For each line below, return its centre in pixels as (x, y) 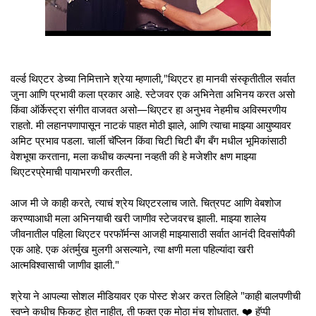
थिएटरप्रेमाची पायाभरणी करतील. (72, 171)
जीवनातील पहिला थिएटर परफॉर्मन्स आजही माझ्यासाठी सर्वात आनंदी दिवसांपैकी (153, 233)
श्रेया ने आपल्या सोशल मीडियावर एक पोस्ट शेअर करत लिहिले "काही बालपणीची (156, 295)
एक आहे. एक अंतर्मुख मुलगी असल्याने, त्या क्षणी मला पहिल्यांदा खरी (132, 249)
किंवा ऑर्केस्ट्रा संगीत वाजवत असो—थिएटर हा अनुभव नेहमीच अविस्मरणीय (148, 109)
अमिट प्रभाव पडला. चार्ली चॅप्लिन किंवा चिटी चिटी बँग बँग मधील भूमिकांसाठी (148, 140)
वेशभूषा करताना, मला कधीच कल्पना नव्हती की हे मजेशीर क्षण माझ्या (133, 156)
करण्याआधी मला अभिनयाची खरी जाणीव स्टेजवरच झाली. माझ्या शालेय (138, 218)
